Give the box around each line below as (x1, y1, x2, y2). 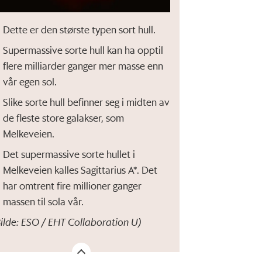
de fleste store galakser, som (3, 111, 125, 124)
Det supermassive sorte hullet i (3, 147, 136, 160)
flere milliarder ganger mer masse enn (3, 58, 164, 72)
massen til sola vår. (3, 194, 84, 208)
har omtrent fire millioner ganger (3, 178, 142, 192)
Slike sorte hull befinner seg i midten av (3, 95, 170, 108)
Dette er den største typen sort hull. (3, 22, 156, 36)
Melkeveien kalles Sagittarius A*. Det (3, 163, 158, 176)
